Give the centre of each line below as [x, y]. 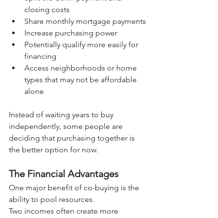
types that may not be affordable [82, 79]
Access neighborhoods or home [82, 68]
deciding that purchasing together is [73, 138]
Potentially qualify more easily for [82, 44]
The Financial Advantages [64, 173]
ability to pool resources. [52, 199]
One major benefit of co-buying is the [75, 187]
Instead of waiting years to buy [62, 114]
